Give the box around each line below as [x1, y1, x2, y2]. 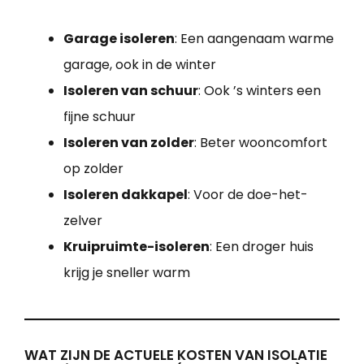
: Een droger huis [210, 237, 314, 257]
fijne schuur [63, 107, 136, 127]
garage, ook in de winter [63, 55, 216, 75]
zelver [63, 211, 102, 231]
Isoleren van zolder [63, 133, 194, 153]
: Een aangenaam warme [175, 29, 334, 49]
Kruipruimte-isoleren [63, 237, 210, 257]
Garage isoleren [63, 29, 175, 49]
